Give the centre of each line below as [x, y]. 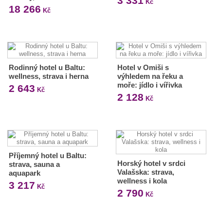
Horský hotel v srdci [151, 163]
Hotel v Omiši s [143, 67]
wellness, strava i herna [49, 76]
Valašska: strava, [145, 172]
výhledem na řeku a [150, 76]
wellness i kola [142, 181]
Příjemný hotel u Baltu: [48, 155]
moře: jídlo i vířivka [149, 85]
